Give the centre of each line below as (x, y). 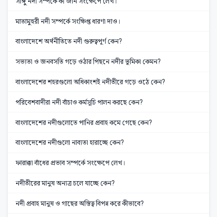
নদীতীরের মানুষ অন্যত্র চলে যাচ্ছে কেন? (65, 183)
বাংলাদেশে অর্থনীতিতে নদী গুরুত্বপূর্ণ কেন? (69, 41)
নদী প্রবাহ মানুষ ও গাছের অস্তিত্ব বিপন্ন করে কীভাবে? (80, 203)
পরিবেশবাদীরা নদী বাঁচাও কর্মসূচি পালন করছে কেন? (79, 102)
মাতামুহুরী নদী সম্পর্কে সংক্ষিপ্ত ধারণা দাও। (68, 21)
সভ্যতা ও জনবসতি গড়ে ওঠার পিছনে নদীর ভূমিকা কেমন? (88, 62)
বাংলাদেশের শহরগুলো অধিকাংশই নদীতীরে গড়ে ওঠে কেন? (90, 82)
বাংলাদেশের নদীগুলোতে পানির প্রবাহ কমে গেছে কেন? (84, 122)
